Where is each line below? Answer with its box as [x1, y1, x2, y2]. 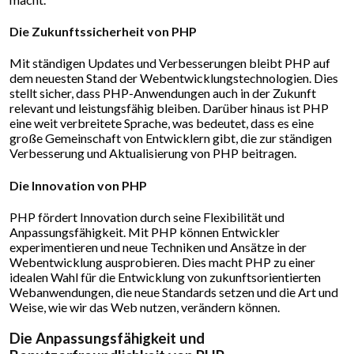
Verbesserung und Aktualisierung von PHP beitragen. [9, 145, 296, 161]
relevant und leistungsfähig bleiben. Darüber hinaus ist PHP [9, 100, 329, 116]
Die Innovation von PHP [9, 177, 147, 193]
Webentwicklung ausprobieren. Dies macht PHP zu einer [9, 254, 315, 269]
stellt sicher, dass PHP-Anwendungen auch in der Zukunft [9, 85, 316, 101]
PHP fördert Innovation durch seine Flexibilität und [9, 209, 284, 224]
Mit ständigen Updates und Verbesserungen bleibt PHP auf [9, 55, 330, 71]
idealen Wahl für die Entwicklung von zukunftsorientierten [9, 269, 321, 284]
